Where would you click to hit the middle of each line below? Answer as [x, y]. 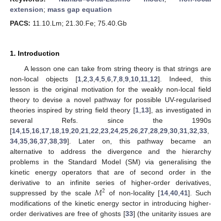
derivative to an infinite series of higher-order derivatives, [110, 183]
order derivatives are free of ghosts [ [68, 214]
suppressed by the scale [53, 193]
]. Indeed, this [184, 79]
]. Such [200, 193]
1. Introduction [35, 53]
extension [27, 9]
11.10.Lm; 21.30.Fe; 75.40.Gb [79, 23]
